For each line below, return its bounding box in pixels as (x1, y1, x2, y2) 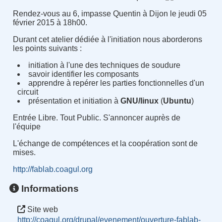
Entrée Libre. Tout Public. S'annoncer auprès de (12, 113, 180, 122)
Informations (19, 183, 79, 194)
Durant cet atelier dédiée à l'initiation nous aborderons (12, 35, 202, 44)
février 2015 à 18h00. (12, 18, 87, 27)
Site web (25, 205, 58, 214)
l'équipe (12, 122, 41, 131)
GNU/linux (118, 97, 159, 106)
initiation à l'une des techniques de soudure (28, 61, 181, 70)
